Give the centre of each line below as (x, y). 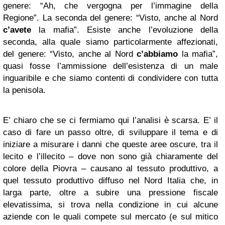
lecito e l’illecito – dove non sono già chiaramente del (110, 156)
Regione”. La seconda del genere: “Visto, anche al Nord (110, 18)
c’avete (17, 30)
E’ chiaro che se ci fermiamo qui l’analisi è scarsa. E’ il (110, 120)
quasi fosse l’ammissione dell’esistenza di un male (110, 66)
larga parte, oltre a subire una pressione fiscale (110, 193)
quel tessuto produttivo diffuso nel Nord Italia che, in (110, 181)
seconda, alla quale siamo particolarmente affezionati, (110, 42)
